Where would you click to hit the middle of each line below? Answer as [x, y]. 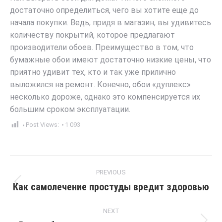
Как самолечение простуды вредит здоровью [111, 187]
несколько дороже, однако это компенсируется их [105, 97]
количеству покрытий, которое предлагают [92, 35]
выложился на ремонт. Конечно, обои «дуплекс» [100, 85]
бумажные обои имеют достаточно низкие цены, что [111, 60]
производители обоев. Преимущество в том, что [102, 48]
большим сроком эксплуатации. [70, 110]
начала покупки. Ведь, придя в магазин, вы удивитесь [111, 23]
